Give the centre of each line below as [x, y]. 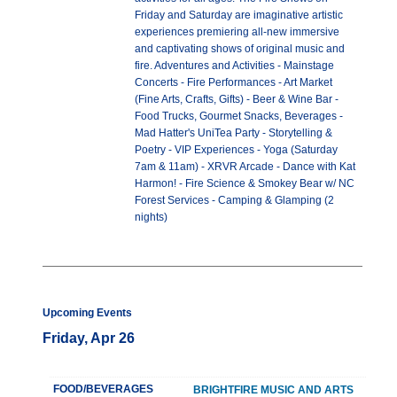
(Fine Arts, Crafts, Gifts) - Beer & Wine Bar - [237, 100]
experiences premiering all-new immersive [237, 32]
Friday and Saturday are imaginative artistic [239, 16]
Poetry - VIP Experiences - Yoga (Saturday [236, 150]
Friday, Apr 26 [89, 339]
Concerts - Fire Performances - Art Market [234, 83]
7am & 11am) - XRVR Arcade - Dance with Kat [245, 167]
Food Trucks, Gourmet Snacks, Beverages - [239, 117]
